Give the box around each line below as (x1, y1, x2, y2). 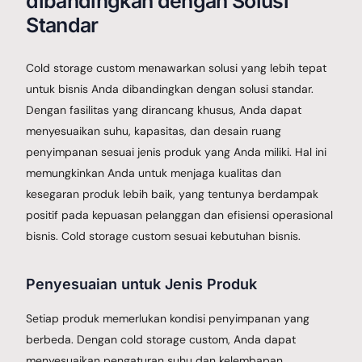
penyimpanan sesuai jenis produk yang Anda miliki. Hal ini (26, 144, 327, 159)
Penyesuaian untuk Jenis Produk (26, 275, 258, 293)
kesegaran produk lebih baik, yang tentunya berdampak (26, 186, 319, 201)
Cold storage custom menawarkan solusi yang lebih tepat (26, 60, 327, 75)
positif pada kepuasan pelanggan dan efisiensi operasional (26, 207, 334, 222)
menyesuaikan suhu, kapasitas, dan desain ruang (26, 123, 282, 138)
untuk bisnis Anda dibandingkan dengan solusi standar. (26, 81, 314, 96)
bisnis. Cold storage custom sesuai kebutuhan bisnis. (26, 228, 301, 243)
